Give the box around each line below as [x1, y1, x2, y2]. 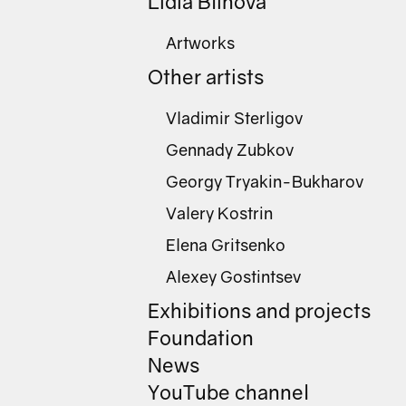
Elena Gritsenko [166, 235, 285, 255]
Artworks [166, 33, 235, 53]
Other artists [148, 64, 264, 89]
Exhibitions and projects [148, 298, 371, 323]
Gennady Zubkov [166, 140, 294, 159]
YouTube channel [148, 380, 309, 404]
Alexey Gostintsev [166, 266, 301, 286]
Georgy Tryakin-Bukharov [166, 171, 363, 191]
